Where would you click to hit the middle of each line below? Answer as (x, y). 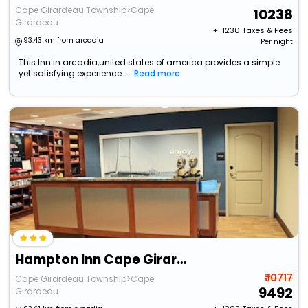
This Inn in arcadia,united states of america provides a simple (150, 63)
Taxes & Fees (267, 31)
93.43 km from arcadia (64, 41)
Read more (157, 74)
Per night (276, 42)
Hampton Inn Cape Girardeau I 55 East (182, 260)
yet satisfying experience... (74, 74)
